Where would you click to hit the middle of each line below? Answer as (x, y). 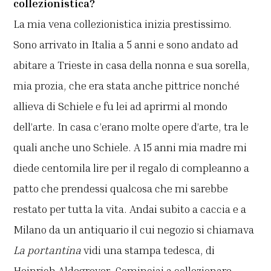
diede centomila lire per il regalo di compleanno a (132, 168)
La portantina (47, 250)
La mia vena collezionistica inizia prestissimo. (123, 24)
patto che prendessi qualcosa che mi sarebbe (121, 188)
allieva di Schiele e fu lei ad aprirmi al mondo (121, 106)
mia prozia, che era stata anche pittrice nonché (127, 86)
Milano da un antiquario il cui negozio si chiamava (134, 230)
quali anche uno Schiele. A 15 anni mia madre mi (130, 147)
